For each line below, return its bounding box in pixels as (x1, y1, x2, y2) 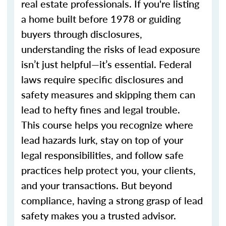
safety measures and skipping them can (21, 87, 195, 101)
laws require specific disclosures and (21, 72, 183, 86)
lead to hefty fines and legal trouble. (21, 102, 180, 117)
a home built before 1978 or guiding (21, 12, 181, 26)
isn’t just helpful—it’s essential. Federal (21, 57, 192, 71)
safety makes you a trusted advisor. (21, 208, 176, 222)
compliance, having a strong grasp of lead (21, 193, 203, 207)
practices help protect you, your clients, (21, 163, 196, 177)
